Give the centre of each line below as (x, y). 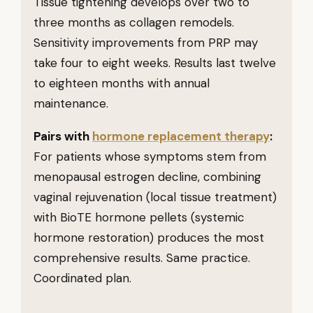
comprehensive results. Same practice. (142, 258)
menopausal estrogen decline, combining (147, 177)
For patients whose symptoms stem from (150, 156)
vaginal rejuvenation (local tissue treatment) (155, 197)
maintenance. (71, 103)
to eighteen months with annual (122, 83)
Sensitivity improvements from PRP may (146, 43)
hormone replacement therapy (181, 136)
